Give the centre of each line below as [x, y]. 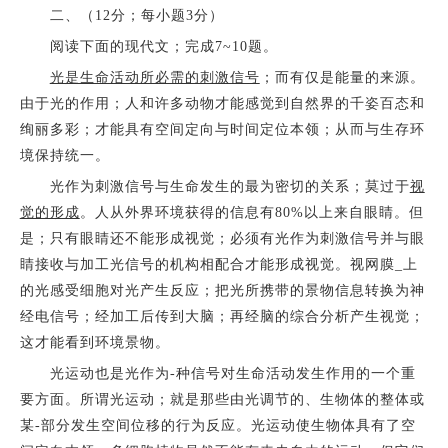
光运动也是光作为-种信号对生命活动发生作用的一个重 [217, 374]
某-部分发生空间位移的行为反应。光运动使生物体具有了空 [217, 426]
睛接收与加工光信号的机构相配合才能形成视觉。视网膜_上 [218, 265]
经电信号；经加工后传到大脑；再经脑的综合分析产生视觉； [222, 317]
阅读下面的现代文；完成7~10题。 [148, 47]
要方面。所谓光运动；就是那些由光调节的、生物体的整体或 [222, 400]
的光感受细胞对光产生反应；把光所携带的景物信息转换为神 [222, 291]
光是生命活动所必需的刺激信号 [154, 78]
